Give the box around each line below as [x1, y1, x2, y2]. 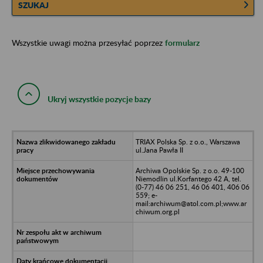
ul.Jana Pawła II [135, 145, 183, 154]
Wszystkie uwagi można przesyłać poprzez [12, 37, 165, 48]
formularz [165, 37, 200, 48]
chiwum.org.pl [135, 207, 180, 216]
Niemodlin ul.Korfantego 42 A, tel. [135, 174, 241, 183]
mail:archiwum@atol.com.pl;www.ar [135, 198, 247, 208]
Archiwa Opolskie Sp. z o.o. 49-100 [135, 166, 244, 175]
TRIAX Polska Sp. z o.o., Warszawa [135, 137, 240, 146]
